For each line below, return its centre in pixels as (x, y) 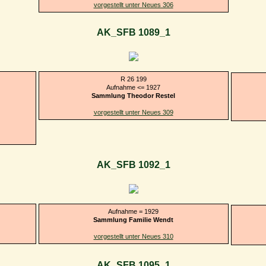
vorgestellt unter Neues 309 (133, 112)
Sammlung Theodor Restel (133, 95)
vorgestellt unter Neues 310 (133, 236)
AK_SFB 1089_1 (133, 33)
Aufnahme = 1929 (133, 211)
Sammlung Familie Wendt (133, 219)
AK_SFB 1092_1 (133, 165)
